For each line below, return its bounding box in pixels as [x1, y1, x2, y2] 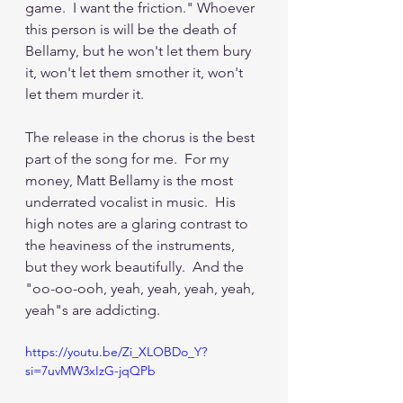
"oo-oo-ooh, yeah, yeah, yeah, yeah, [25, 279, 258, 297]
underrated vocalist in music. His [25, 193, 239, 210]
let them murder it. [25, 85, 144, 103]
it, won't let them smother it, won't [25, 63, 246, 81]
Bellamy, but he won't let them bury [25, 41, 255, 59]
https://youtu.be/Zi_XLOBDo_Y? [25, 343, 207, 360]
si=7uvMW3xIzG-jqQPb [25, 362, 156, 379]
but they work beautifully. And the [25, 257, 247, 275]
